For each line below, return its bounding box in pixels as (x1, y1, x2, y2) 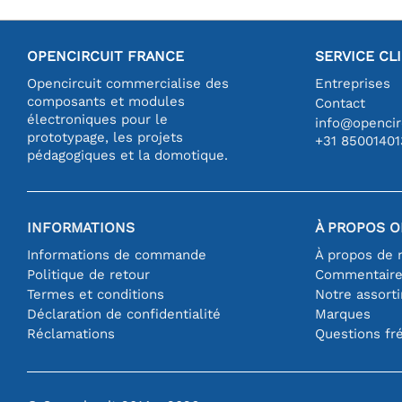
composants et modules (27, 92, 185, 109)
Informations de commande (27, 246, 206, 263)
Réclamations (27, 325, 115, 342)
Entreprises (315, 74, 390, 92)
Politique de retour (27, 266, 150, 283)
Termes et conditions (27, 285, 164, 302)
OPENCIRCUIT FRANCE (27, 47, 184, 65)
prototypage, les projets (27, 128, 183, 145)
